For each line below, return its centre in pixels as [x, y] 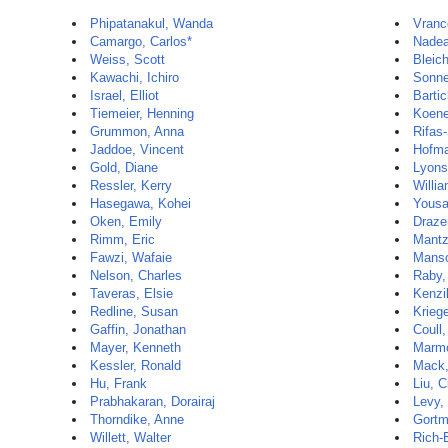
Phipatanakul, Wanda [151, 23]
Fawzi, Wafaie [131, 257]
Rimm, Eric [122, 239]
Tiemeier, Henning [142, 113]
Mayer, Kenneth [135, 347]
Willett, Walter [130, 437]
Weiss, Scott [127, 59]
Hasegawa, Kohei [140, 203]
